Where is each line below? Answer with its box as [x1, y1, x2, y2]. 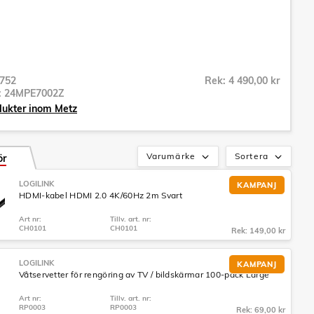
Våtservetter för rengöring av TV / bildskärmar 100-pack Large [19, 269, 270, 280]
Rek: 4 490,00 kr [205, 74, 280, 87]
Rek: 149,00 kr [231, 226, 285, 235]
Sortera [235, 151, 268, 161]
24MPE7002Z [4, 87, 64, 100]
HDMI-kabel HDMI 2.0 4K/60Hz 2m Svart [19, 190, 182, 200]
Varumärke [146, 151, 196, 161]
